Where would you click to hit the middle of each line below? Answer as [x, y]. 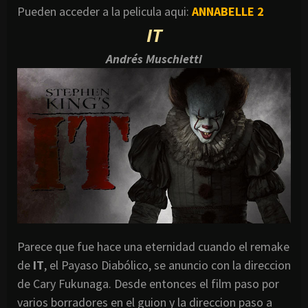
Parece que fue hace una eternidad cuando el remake [153, 246]
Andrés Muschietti [154, 58]
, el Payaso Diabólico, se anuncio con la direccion [167, 265]
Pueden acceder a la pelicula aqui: [104, 11]
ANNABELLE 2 [229, 11]
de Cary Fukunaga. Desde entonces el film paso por [148, 283]
